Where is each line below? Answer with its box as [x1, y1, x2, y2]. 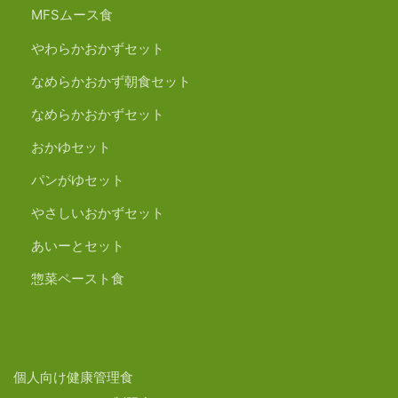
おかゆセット [31, 138, 111, 155]
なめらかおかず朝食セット [31, 72, 191, 90]
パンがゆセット [31, 171, 124, 189]
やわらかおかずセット [31, 39, 164, 57]
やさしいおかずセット [31, 204, 164, 222]
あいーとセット [31, 237, 124, 255]
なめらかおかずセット [31, 105, 164, 123]
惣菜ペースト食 [31, 270, 124, 288]
